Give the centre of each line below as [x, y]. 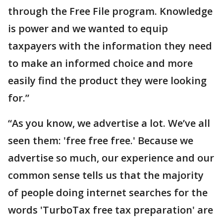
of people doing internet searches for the [108, 193]
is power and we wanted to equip [88, 28]
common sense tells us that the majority [106, 175]
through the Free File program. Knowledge [110, 11]
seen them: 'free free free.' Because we [101, 140]
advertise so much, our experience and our [111, 158]
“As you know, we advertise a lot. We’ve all [109, 123]
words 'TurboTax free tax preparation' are [111, 210]
